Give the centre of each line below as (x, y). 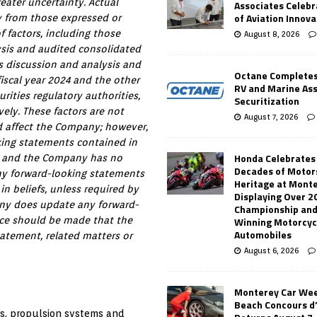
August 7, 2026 (271, 116)
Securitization (267, 100)
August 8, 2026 (272, 34)
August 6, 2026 (272, 250)
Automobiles (263, 234)
